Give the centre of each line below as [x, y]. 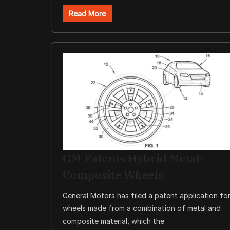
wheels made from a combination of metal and [142, 208]
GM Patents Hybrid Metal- [133, 158]
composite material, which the [113, 221]
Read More [87, 14]
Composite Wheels [113, 175]
